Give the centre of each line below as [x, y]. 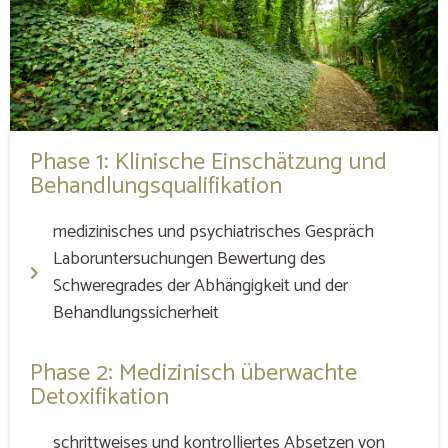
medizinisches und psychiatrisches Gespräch [213, 232]
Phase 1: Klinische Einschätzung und [208, 163]
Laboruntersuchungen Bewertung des [189, 259]
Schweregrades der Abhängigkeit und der [200, 286]
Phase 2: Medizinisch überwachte [193, 374]
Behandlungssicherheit [135, 313]
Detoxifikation [99, 398]
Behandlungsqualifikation [156, 187]
